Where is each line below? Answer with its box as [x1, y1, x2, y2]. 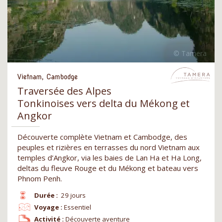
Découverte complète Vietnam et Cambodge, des [17, 131, 187, 142]
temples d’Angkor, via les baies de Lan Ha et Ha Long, [17, 152, 202, 163]
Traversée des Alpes [17, 84, 111, 98]
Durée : [34, 190, 58, 200]
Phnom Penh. [17, 173, 62, 183]
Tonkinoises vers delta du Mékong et [17, 96, 190, 110]
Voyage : [34, 202, 62, 212]
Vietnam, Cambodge [17, 72, 78, 81]
